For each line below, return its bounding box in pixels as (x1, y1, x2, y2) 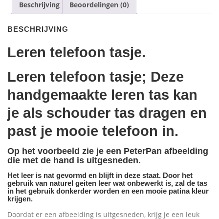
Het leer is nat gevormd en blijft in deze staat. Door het (7, 172, 193, 180)
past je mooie (7, 123, 102, 139)
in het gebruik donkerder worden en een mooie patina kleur (7, 187, 209, 196)
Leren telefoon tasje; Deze (7, 69, 184, 85)
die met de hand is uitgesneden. (7, 155, 141, 166)
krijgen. (7, 195, 33, 203)
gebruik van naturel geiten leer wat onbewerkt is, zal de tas (7, 179, 207, 188)
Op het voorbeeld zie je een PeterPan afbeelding (7, 146, 208, 156)
